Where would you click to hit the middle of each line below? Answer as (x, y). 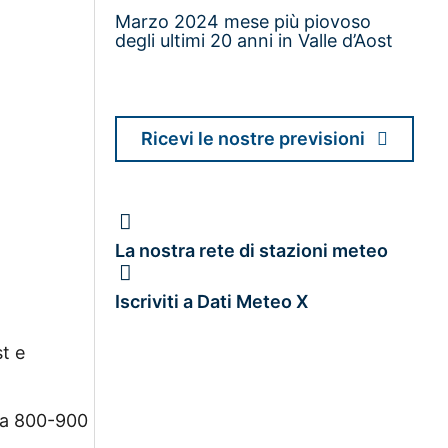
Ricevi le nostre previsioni (253, 138)
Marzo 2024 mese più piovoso (243, 21)
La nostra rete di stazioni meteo (252, 250)
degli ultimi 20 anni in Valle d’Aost (254, 40)
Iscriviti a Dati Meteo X (212, 301)
